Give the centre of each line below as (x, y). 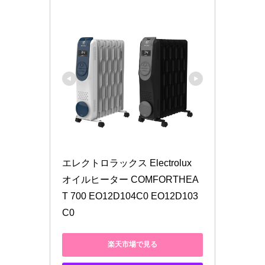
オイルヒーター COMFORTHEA (130, 179)
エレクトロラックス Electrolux (127, 163)
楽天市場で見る (132, 245)
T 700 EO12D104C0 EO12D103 (130, 196)
